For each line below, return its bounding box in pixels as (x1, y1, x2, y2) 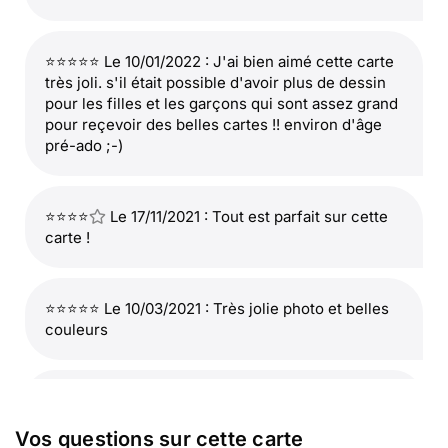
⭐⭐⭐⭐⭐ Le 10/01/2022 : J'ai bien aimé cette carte (45, 52, 394, 71)
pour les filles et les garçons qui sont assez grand (45, 94, 398, 113)
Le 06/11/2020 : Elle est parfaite (106, 391, 330, 410)
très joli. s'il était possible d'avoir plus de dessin (45, 73, 386, 92)
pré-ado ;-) (45, 136, 123, 155)
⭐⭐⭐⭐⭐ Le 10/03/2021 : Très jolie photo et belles (45, 299, 389, 318)
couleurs (45, 320, 108, 339)
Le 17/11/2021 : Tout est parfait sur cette (106, 207, 388, 226)
